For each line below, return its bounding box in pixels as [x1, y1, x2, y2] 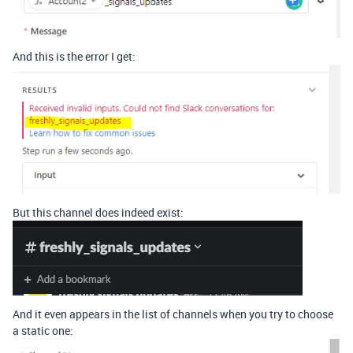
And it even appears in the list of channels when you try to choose [13, 307, 333, 322]
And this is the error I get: [13, 49, 136, 65]
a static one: [13, 323, 73, 339]
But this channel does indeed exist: [13, 205, 184, 221]
